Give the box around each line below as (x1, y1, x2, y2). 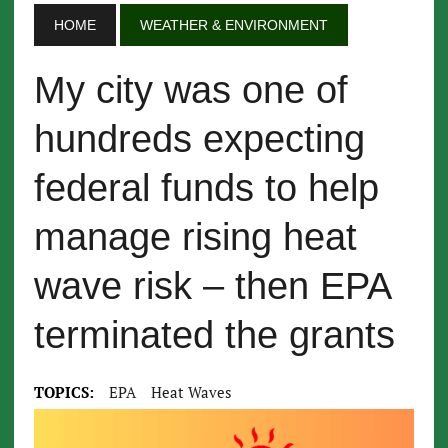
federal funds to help (33, 167, 379, 209)
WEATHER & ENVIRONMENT (139, 17, 328, 33)
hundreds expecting (33, 118, 365, 160)
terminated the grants (33, 314, 395, 356)
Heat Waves (150, 382, 232, 402)
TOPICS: (33, 382, 94, 402)
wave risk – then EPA (33, 265, 390, 307)
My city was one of (33, 69, 348, 111)
